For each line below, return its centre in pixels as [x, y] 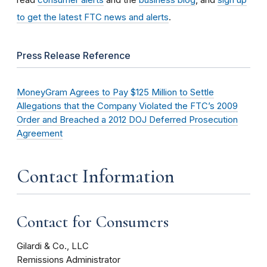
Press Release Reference [74, 55]
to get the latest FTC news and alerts [93, 17]
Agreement [40, 133]
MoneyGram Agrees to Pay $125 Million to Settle [115, 92]
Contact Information [96, 176]
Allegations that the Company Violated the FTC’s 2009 [127, 106]
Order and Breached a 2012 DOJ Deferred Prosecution [127, 119]
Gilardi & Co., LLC [53, 246]
